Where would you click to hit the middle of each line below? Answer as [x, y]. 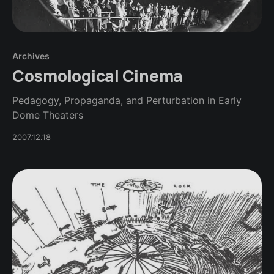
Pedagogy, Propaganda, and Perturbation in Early [127, 100]
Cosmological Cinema [98, 76]
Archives [31, 56]
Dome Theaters [48, 115]
